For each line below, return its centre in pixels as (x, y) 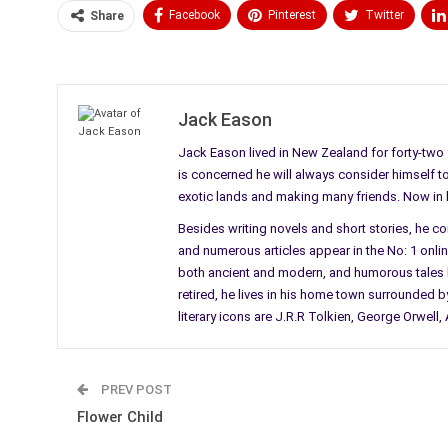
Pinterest (292, 14)
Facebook (194, 14)
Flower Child (120, 416)
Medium (198, 52)
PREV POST (135, 389)
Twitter (384, 14)
